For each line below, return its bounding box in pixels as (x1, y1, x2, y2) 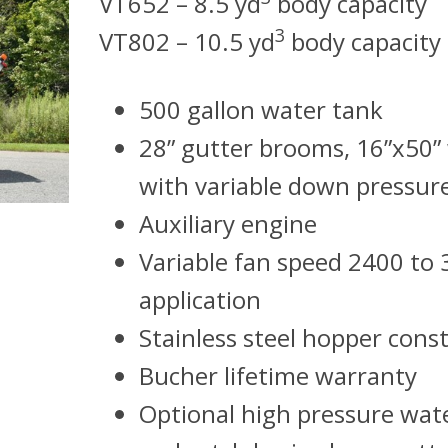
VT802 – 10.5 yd (98, 24, 275, 58)
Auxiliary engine (138, 206, 317, 240)
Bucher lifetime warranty (138, 358, 417, 392)
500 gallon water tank (138, 92, 383, 126)
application (138, 282, 261, 316)
